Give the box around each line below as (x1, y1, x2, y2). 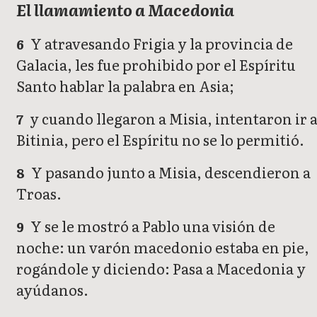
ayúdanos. (16, 279, 88, 301)
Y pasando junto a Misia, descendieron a (28, 161, 311, 183)
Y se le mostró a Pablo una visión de (28, 215, 276, 237)
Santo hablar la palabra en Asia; (16, 75, 234, 97)
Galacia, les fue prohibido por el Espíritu (16, 54, 296, 76)
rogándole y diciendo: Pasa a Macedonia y (16, 258, 306, 279)
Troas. (16, 183, 62, 204)
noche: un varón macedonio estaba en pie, (16, 236, 309, 258)
